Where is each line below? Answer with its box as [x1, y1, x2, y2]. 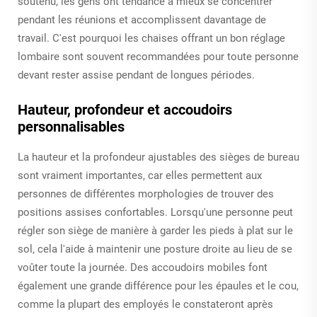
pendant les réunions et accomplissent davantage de [18, 13, 266, 26]
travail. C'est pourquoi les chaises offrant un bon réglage [18, 31, 285, 45]
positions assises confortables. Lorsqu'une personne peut [18, 205, 293, 219]
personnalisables [18, 117, 125, 135]
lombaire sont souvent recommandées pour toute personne [18, 50, 299, 63]
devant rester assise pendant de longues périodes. [18, 68, 255, 81]
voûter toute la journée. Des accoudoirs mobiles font [18, 260, 267, 274]
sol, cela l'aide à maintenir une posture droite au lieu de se [18, 242, 292, 255]
